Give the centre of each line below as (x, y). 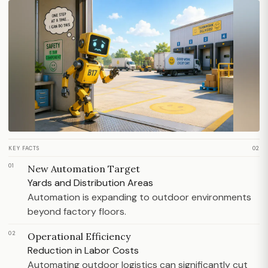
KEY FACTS (24, 149)
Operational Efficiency (79, 237)
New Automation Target (84, 169)
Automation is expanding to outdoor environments (139, 197)
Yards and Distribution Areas (90, 183)
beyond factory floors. (77, 212)
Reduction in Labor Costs (83, 251)
